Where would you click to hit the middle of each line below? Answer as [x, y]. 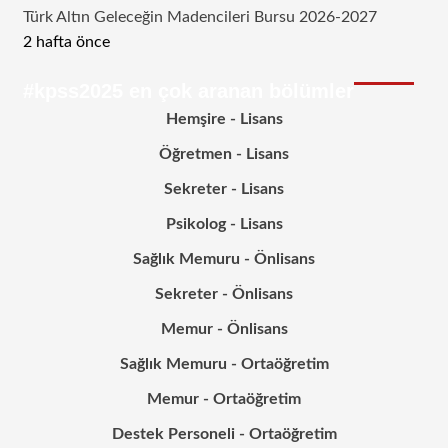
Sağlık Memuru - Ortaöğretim [224, 363]
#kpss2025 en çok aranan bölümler [188, 90]
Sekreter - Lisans [224, 188]
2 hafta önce [66, 41]
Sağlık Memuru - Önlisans [224, 258]
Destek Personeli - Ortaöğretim [224, 433]
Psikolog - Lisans [224, 223]
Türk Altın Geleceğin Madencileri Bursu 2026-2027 [199, 16]
